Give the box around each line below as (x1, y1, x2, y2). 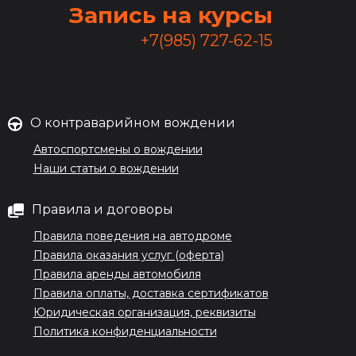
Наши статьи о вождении (33, 161, 179, 176)
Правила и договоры (31, 202, 173, 217)
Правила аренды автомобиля (33, 267, 201, 281)
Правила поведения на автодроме (33, 229, 232, 243)
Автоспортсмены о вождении (33, 142, 203, 157)
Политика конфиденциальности (33, 324, 217, 339)
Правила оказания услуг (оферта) (33, 248, 224, 262)
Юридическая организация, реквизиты (33, 305, 256, 319)
